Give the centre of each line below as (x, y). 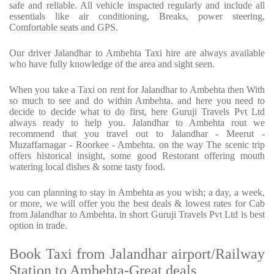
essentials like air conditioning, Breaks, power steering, (137, 17)
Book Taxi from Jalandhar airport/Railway (137, 254)
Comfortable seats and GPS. (64, 28)
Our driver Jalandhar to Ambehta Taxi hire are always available (137, 53)
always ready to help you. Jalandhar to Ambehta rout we (137, 123)
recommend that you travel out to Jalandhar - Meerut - (137, 134)
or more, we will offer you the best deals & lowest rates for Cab (137, 204)
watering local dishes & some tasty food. (87, 167)
